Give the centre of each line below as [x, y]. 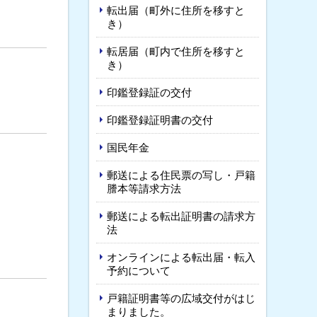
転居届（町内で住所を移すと [176, 51]
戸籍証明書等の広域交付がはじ [181, 298]
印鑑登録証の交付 [149, 92]
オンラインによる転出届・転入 [181, 257]
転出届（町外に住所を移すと [176, 10]
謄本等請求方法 [144, 188]
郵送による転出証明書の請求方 [181, 216]
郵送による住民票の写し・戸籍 [181, 175]
